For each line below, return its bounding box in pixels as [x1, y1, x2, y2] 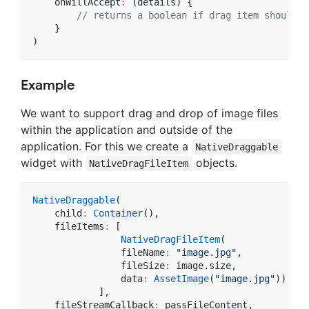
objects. [192, 156, 237, 170]
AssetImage [154, 273, 209, 285]
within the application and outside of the [21, 123, 232, 137]
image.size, [170, 260, 237, 272]
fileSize [32, 260, 165, 272]
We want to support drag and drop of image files [21, 106, 278, 121]
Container [93, 208, 143, 219]
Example [21, 77, 75, 94]
